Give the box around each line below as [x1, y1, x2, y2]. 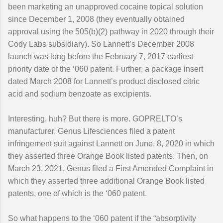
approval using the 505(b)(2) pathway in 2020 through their [8, 27, 214, 36]
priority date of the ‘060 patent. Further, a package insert [8, 65, 203, 73]
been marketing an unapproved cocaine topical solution [8, 2, 203, 11]
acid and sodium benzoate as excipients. [8, 90, 151, 98]
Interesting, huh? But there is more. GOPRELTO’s [8, 114, 182, 123]
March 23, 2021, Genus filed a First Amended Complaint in [8, 164, 214, 173]
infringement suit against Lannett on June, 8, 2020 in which [8, 139, 215, 148]
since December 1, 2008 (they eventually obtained [8, 15, 185, 23]
